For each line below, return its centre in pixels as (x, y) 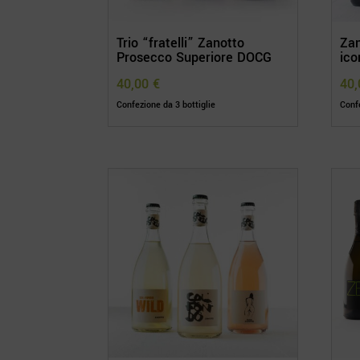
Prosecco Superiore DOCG (194, 58)
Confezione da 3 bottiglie (166, 105)
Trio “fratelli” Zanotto (181, 43)
